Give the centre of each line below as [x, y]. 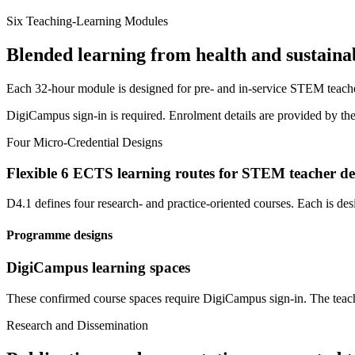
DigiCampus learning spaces [98, 267]
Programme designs [59, 235]
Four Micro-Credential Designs [84, 142]
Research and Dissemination [77, 325]
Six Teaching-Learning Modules [87, 21]
